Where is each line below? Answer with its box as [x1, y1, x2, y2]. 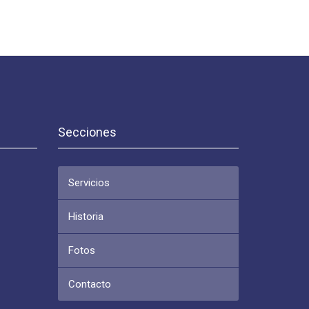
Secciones [57, 125, 117, 139]
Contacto [68, 278, 111, 290]
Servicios [68, 177, 110, 189]
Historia [68, 210, 103, 223]
